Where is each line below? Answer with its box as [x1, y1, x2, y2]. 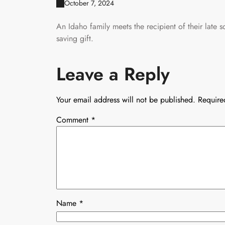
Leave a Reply [56, 60, 170, 87]
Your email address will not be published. [56, 93, 195, 105]
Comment [56, 114, 91, 126]
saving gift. [56, 32, 93, 44]
